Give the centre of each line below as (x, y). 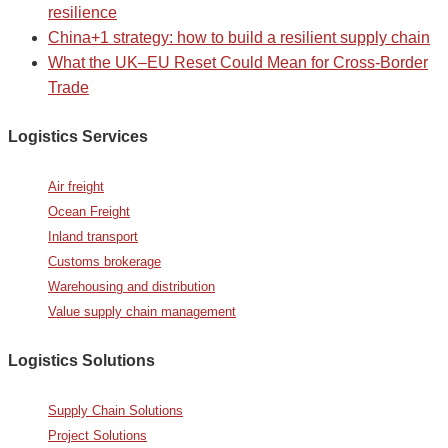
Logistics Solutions (81, 360)
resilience (82, 12)
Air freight (76, 186)
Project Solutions (97, 435)
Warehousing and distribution (131, 286)
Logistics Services (78, 136)
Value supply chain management (142, 311)
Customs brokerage (104, 261)
